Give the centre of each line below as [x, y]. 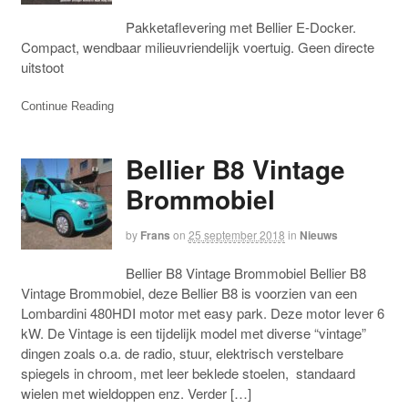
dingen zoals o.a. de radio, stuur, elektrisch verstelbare [182, 352]
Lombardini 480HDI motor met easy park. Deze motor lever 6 [202, 312]
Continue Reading [67, 106]
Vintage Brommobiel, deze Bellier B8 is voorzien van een [189, 292]
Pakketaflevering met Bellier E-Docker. [240, 27]
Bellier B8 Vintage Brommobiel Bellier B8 [245, 272]
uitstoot [42, 67]
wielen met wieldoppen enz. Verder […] [136, 393]
